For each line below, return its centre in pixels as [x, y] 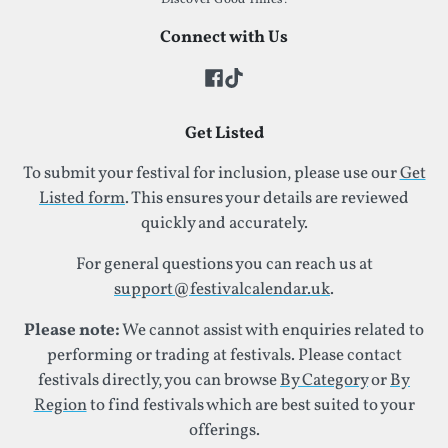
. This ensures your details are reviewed [267, 198]
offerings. [224, 430]
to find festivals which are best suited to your [250, 405]
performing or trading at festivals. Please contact [224, 355]
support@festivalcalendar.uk [222, 289]
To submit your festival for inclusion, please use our [211, 173]
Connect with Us [224, 37]
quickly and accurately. [224, 223]
